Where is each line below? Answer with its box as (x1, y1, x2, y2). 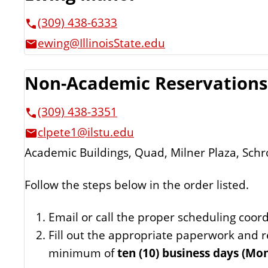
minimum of (48, 245, 117, 261)
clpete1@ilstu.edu (38, 124, 134, 141)
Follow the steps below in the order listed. (25, 176, 249, 193)
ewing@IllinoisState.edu (38, 35, 165, 51)
